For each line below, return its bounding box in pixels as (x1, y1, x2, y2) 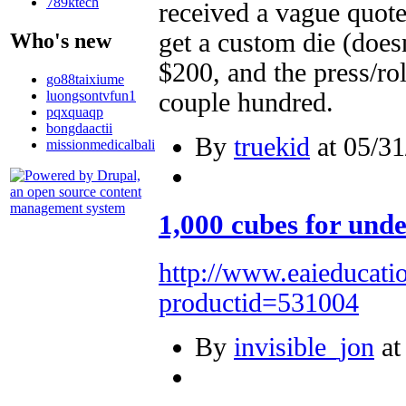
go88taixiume (46, 71, 124, 87)
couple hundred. (159, 87, 333, 117)
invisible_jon (234, 333, 374, 362)
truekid (234, 131, 310, 161)
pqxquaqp (46, 103, 103, 120)
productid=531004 (159, 288, 359, 317)
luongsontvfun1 (46, 87, 136, 103)
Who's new (10, 28, 111, 53)
